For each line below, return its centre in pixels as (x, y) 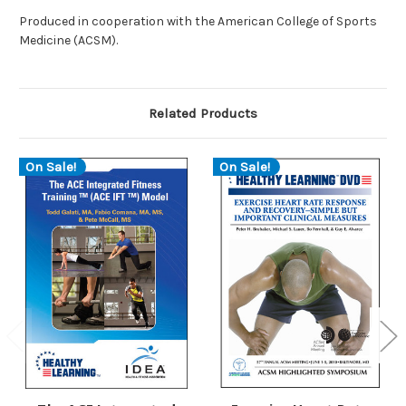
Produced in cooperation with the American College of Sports (198, 22)
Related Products (203, 114)
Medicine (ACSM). (68, 41)
